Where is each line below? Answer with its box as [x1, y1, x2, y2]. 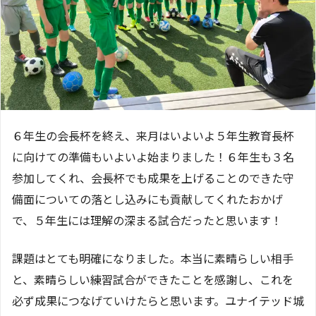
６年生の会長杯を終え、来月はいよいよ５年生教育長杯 [12, 127, 294, 145]
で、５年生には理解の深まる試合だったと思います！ [12, 212, 282, 229]
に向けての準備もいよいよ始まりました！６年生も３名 [12, 148, 294, 166]
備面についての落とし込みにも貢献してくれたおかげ [12, 190, 283, 208]
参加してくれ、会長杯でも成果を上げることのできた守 [12, 169, 294, 187]
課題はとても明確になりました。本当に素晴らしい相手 [12, 250, 293, 267]
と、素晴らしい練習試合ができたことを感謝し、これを [12, 271, 293, 288]
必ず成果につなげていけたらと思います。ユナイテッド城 [12, 292, 304, 310]
